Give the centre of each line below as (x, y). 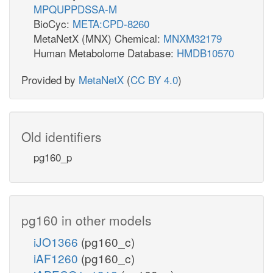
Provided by (50, 79)
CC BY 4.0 (154, 79)
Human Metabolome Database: (105, 52)
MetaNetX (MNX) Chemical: (98, 38)
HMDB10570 (205, 52)
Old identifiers (62, 136)
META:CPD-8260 (111, 23)
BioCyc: (53, 23)
